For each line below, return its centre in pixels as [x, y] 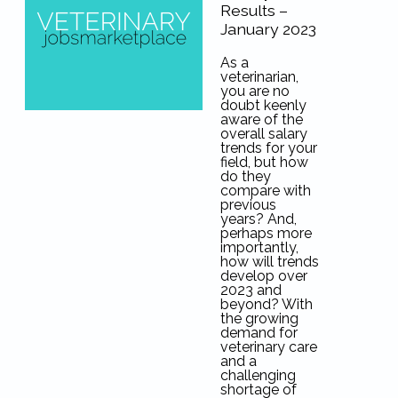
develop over [263, 276]
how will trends [269, 262]
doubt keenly [263, 106]
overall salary [263, 134]
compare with [265, 191]
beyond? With [266, 305]
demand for [259, 333]
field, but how [264, 163]
